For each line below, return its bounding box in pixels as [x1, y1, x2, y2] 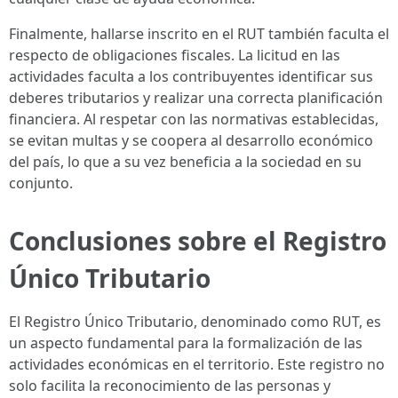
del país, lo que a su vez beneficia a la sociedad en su [9, 152, 362, 171]
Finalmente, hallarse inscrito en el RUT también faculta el [9, 24, 389, 44]
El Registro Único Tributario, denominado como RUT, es [9, 312, 381, 331]
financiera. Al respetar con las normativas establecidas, [9, 109, 378, 129]
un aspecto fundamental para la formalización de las [9, 333, 362, 353]
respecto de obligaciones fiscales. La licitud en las [9, 45, 340, 65]
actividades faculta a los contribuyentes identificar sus [9, 67, 373, 86]
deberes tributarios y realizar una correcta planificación [9, 88, 383, 107]
